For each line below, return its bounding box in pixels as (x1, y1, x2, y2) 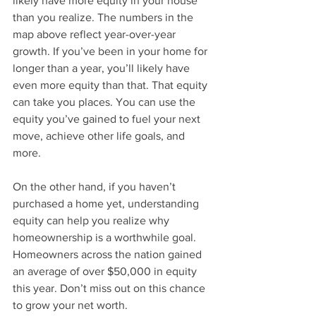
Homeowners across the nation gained (13, 248, 205, 261)
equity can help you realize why (13, 214, 172, 227)
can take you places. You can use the (13, 96, 198, 109)
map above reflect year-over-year (13, 28, 178, 41)
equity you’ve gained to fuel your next (13, 113, 203, 126)
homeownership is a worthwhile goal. (13, 231, 199, 244)
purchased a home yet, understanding (13, 197, 202, 210)
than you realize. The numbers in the (13, 11, 196, 24)
